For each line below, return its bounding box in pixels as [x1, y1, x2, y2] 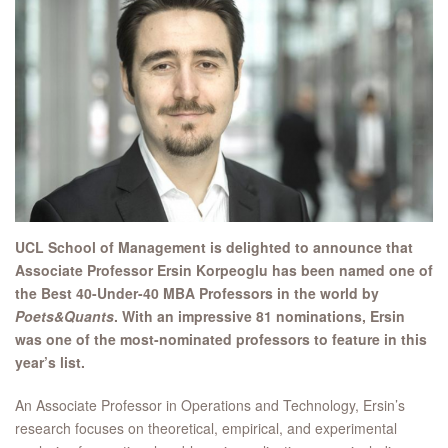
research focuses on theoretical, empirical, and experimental [15, 418, 397, 439]
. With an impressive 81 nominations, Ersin [114, 306, 405, 327]
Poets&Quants [15, 306, 114, 327]
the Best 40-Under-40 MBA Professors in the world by [15, 283, 379, 304]
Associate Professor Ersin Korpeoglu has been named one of [15, 260, 433, 281]
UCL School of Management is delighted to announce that [15, 237, 413, 258]
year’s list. [15, 352, 85, 373]
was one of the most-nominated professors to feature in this [15, 329, 427, 350]
